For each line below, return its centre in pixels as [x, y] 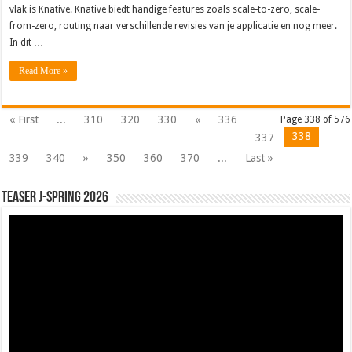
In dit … [27, 43]
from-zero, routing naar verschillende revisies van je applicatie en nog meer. [174, 26]
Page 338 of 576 [315, 120]
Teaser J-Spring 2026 [55, 198]
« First [24, 120]
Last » [260, 158]
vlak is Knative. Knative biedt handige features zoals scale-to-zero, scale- [165, 10]
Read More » [44, 71]
